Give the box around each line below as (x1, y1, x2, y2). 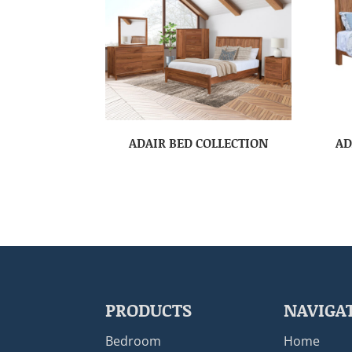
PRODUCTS (105, 297, 192, 322)
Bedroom (105, 332, 162, 350)
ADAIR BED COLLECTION (129, 134, 269, 152)
